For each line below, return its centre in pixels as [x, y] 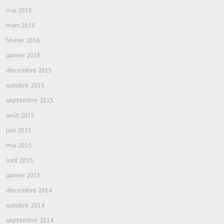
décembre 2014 [29, 190]
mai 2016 [19, 10]
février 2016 [23, 40]
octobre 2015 [25, 85]
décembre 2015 [29, 70]
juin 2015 [19, 130]
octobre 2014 [25, 205]
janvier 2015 [23, 175]
